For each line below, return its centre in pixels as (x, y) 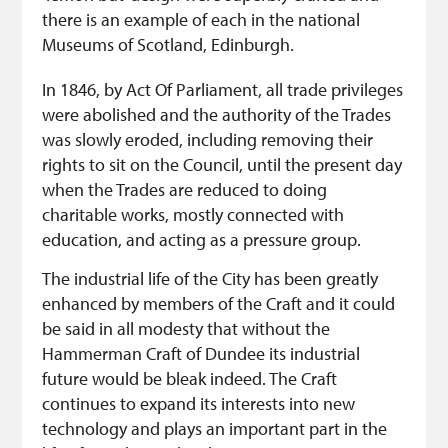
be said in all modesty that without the (186, 329)
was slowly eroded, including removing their (208, 140)
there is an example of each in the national (201, 20)
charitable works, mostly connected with (193, 215)
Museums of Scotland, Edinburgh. (168, 45)
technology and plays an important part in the (215, 429)
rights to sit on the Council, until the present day (222, 165)
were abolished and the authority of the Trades (217, 115)
